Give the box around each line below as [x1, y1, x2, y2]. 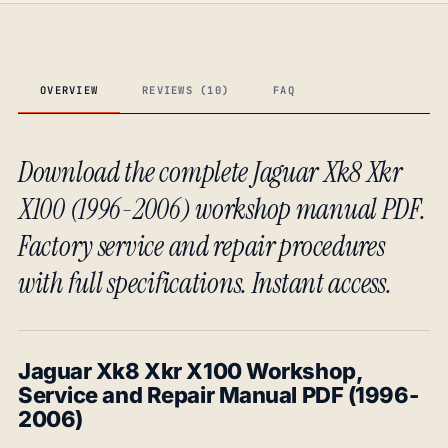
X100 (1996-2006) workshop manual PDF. [18, 191, 426, 229]
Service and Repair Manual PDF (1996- [18, 382, 419, 409]
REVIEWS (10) [142, 83, 230, 98]
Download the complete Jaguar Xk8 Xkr [18, 154, 402, 192]
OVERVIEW [40, 83, 99, 98]
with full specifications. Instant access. [18, 265, 392, 303]
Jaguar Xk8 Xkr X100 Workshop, [18, 358, 363, 385]
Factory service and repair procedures [18, 228, 385, 266]
